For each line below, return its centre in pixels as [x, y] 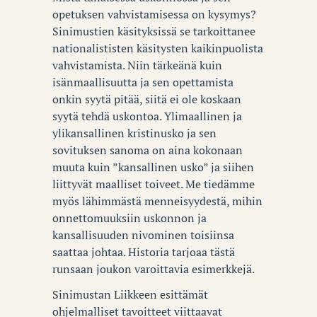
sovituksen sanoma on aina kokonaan [148, 150]
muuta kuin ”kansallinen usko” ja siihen [153, 167]
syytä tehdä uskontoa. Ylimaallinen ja [147, 116]
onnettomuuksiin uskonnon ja [129, 218]
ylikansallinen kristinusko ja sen [134, 133]
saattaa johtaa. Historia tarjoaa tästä [144, 252]
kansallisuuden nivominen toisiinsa [143, 235]
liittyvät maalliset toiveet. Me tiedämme [154, 184]
